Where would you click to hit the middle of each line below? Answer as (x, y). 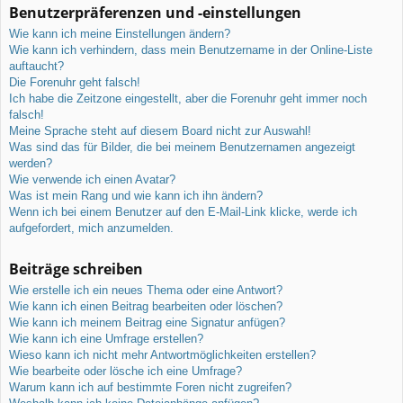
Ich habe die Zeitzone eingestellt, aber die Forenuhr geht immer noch (188, 98)
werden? (31, 163)
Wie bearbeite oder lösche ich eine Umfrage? (125, 371)
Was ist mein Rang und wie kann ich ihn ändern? (136, 195)
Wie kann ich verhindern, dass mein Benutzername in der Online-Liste (191, 49)
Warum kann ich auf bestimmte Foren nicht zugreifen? (150, 387)
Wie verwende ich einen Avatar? (92, 179)
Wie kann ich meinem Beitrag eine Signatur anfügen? (147, 322)
